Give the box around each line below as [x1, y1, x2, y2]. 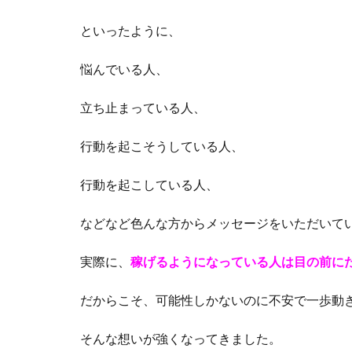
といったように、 [80, 25, 181, 38]
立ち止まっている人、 [80, 102, 206, 115]
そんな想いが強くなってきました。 [80, 333, 281, 346]
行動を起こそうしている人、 [80, 141, 244, 153]
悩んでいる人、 [80, 64, 168, 76]
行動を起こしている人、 [80, 179, 218, 192]
